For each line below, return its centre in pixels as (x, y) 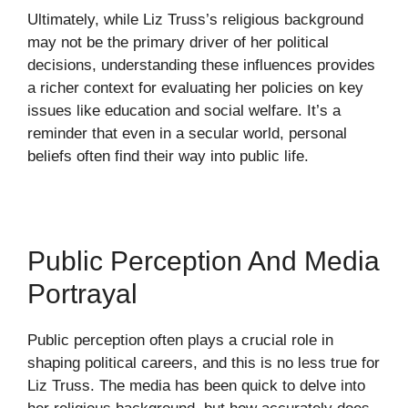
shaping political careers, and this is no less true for (204, 363)
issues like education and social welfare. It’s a (184, 111)
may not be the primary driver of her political (178, 43)
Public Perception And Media (204, 261)
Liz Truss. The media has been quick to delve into (196, 386)
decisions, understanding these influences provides (201, 66)
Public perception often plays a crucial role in (180, 341)
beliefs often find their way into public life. (168, 157)
